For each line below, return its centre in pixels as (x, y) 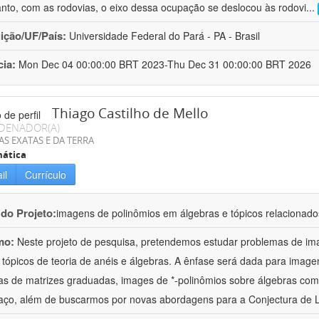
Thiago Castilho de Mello (130, 114)
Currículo (46, 175)
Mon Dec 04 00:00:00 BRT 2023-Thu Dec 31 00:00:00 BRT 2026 (165, 64)
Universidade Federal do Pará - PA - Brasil (164, 36)
